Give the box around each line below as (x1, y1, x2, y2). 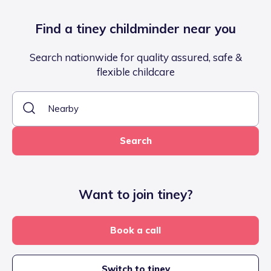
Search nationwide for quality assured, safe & (29, 50, 242, 64)
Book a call (110, 224, 161, 236)
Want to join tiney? (78, 186, 193, 202)
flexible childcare (96, 65, 175, 78)
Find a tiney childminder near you (35, 20, 236, 36)
